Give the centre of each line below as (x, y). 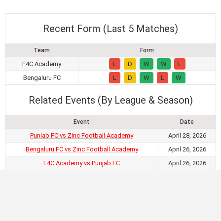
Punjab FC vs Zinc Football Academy (82, 136)
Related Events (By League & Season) (110, 100)
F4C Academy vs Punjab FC (82, 163)
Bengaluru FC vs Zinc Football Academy (82, 149)
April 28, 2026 (187, 136)
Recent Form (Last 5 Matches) (110, 29)
